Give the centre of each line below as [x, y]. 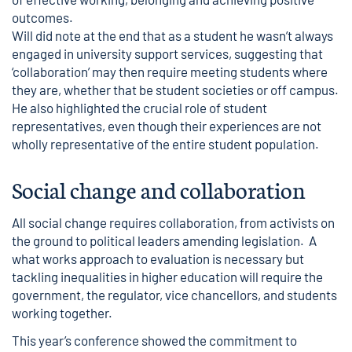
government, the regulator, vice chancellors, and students [174, 295]
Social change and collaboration [159, 189]
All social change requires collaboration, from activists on [173, 222]
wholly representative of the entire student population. [165, 144]
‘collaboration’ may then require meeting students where [170, 71]
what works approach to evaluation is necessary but [158, 258]
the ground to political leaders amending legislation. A [164, 240]
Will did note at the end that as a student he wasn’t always [172, 35]
